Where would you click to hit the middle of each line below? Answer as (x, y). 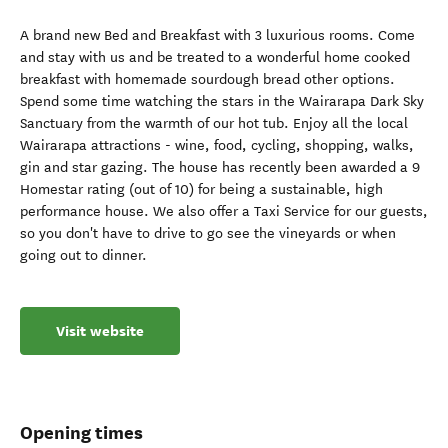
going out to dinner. (83, 255)
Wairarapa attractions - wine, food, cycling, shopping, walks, (217, 145)
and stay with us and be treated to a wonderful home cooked (215, 57)
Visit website (100, 331)
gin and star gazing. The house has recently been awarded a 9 (220, 167)
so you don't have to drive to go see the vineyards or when (208, 233)
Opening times (81, 432)
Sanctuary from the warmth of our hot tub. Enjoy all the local (214, 123)
